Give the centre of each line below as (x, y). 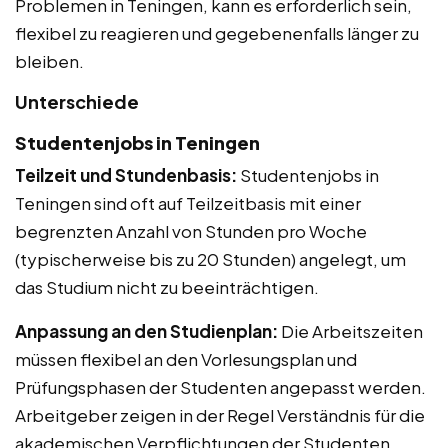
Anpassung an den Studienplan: (146, 331)
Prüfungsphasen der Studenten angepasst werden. (220, 387)
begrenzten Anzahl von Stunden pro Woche (191, 231)
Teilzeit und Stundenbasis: (126, 175)
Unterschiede (77, 102)
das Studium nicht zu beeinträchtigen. (167, 287)
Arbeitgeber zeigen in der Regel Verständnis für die (220, 415)
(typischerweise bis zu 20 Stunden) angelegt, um (210, 259)
